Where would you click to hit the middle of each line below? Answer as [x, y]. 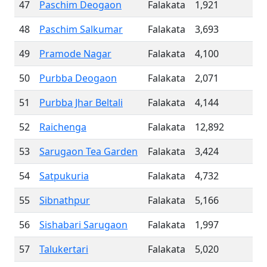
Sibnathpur [65, 200]
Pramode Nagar [75, 54]
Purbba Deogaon [78, 78]
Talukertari [64, 249]
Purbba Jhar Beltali [81, 103]
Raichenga [63, 127]
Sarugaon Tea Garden [89, 151]
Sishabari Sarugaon [83, 225]
